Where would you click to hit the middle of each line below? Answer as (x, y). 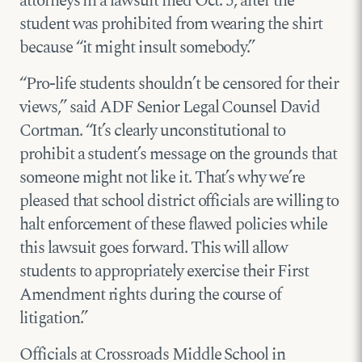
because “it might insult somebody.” (137, 47)
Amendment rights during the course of (151, 295)
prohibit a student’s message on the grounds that (178, 154)
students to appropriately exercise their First (164, 271)
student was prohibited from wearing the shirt (171, 24)
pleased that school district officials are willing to (179, 201)
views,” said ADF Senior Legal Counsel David (170, 107)
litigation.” (54, 318)
